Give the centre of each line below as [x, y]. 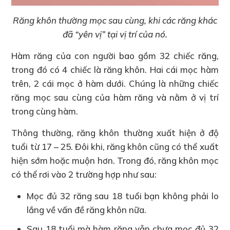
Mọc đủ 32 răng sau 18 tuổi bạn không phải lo [123, 196]
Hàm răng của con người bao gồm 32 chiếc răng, [115, 55]
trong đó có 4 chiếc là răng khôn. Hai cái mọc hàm [115, 69]
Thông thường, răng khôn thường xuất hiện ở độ [115, 132]
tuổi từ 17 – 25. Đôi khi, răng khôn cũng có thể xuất [115, 146]
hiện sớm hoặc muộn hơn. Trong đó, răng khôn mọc [115, 160]
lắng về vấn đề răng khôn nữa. [87, 209]
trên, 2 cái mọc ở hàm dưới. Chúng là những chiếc [115, 83]
